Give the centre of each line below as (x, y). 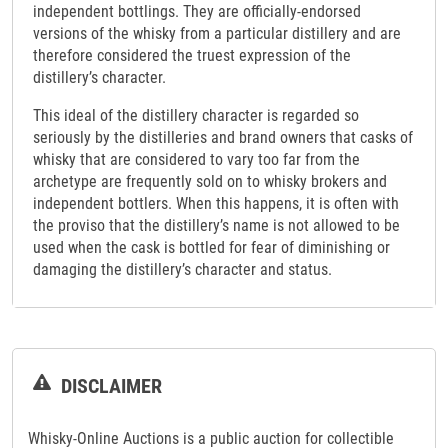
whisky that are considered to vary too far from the (196, 160)
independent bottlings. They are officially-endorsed (197, 12)
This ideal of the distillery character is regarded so (196, 116)
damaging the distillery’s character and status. (182, 270)
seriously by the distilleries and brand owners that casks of (223, 138)
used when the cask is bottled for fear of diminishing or (211, 248)
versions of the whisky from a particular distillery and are (217, 34)
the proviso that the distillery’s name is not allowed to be (216, 226)
